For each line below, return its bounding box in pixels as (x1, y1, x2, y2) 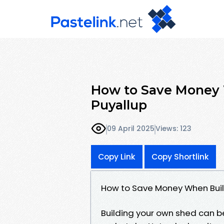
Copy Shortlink (151, 151, 209, 162)
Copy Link (98, 151, 135, 162)
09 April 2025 (107, 123, 154, 134)
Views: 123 (155, 123, 191, 134)
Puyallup (91, 97, 147, 112)
